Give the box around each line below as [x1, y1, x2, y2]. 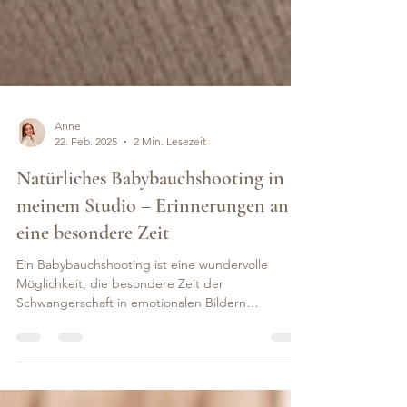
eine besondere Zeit [16, 301, 169, 324]
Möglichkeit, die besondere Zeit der [16, 355, 223, 372]
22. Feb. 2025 [55, 214, 117, 228]
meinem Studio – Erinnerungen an [16, 273, 289, 297]
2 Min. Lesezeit [134, 214, 206, 228]
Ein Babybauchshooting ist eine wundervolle [16, 336, 268, 352]
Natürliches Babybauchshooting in [16, 246, 284, 270]
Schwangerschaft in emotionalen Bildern [16, 374, 246, 391]
